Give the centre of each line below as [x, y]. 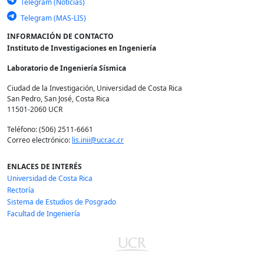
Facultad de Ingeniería [44, 213]
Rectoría [21, 190]
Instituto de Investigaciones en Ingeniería [82, 48]
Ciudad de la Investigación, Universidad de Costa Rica [95, 88]
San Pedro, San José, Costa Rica [58, 98]
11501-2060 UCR [35, 109]
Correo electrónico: [39, 140]
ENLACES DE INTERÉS [44, 166]
